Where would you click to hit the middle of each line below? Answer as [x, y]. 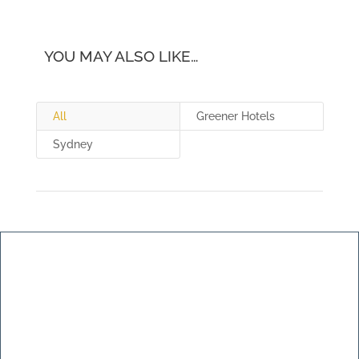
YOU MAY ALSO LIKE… [121, 56]
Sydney [73, 144]
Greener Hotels [235, 116]
